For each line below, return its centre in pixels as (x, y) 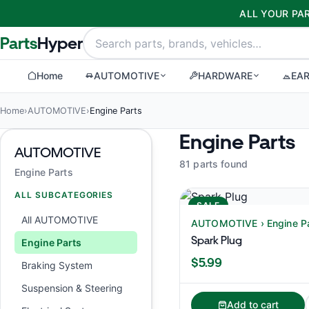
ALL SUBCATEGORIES (64, 195)
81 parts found (213, 164)
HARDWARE (225, 76)
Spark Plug (217, 240)
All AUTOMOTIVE (60, 220)
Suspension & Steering (72, 288)
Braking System (57, 265)
